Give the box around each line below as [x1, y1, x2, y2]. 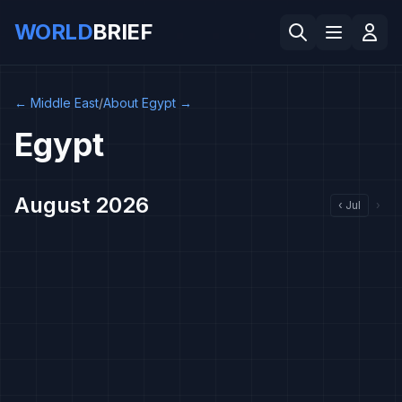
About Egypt [103, 95, 176, 110]
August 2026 [14, 192, 149, 218]
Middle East [31, 95, 99, 110]
